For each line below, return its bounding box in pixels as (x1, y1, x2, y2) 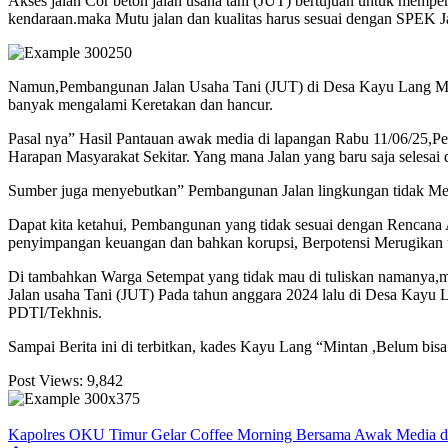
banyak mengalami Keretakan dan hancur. (8, 96, 273, 114)
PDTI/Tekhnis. (8, 304, 102, 322)
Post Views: (8, 372, 83, 390)
